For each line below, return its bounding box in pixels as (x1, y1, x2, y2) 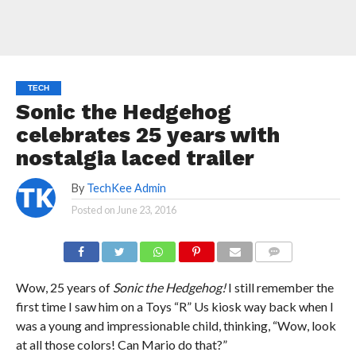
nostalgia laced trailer (15, 145, 254, 171)
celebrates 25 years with (15, 122, 280, 148)
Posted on (71, 203, 115, 216)
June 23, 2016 (116, 203, 176, 216)
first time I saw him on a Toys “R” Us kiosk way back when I (15, 299, 334, 314)
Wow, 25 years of (15, 280, 113, 295)
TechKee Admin (86, 181, 166, 195)
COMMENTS (260, 265, 314, 276)
